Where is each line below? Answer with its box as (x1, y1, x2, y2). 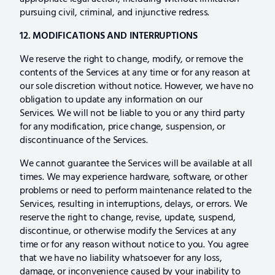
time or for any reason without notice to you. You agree (20, 236, 249, 253)
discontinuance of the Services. (20, 132, 148, 149)
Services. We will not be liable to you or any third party (20, 105, 245, 122)
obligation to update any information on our (20, 91, 203, 108)
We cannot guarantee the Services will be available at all (20, 155, 252, 172)
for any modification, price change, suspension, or (20, 118, 225, 135)
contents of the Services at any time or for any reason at (20, 64, 250, 81)
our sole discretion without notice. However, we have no (20, 78, 254, 95)
